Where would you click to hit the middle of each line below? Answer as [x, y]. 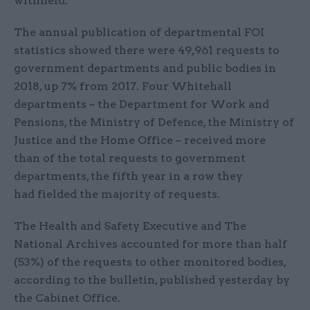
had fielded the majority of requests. [117, 194]
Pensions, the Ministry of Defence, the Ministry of [154, 122]
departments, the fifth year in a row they [128, 176]
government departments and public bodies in [145, 69]
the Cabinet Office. [67, 298]
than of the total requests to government [130, 158]
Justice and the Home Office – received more [140, 140]
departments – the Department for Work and [142, 104]
